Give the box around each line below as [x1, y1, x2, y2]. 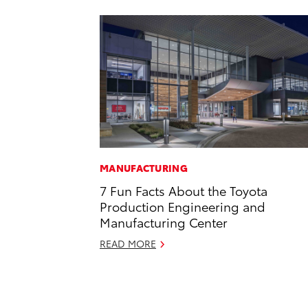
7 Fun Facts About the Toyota [100, 181, 267, 199]
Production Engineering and [100, 197, 265, 215]
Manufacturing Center [100, 213, 228, 231]
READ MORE [100, 236, 156, 251]
